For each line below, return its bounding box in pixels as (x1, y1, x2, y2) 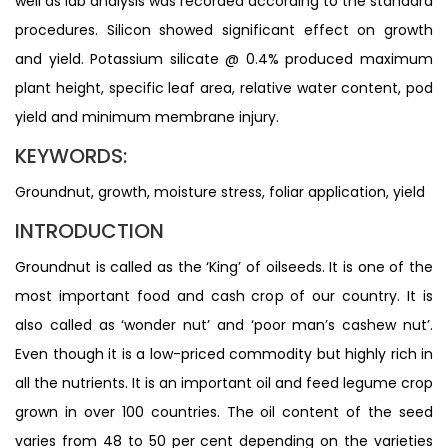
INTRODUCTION (15, 216, 164, 245)
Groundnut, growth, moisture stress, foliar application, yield (15, 181, 425, 202)
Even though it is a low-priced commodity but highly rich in (15, 343, 433, 364)
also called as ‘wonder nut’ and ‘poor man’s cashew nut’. (15, 314, 433, 335)
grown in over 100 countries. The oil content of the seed (15, 401, 433, 422)
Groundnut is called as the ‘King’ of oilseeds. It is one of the (15, 256, 433, 277)
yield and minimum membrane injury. (15, 106, 279, 127)
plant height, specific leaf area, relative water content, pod (15, 77, 433, 98)
